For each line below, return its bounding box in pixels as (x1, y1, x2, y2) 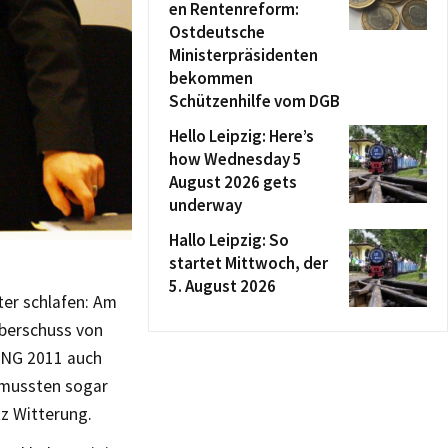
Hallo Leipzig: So (169, 229, 289, 251)
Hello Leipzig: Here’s (169, 125, 314, 147)
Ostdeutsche (169, 21, 265, 43)
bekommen (169, 67, 253, 89)
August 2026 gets (169, 171, 297, 193)
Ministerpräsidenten (169, 44, 318, 66)
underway (169, 194, 242, 216)
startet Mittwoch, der (169, 252, 328, 274)
